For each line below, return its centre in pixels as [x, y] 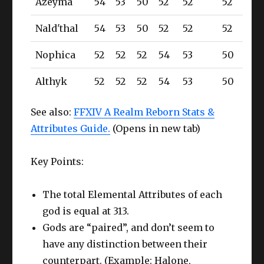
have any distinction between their [125, 244]
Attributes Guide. [71, 128]
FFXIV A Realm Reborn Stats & [144, 112]
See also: [52, 112]
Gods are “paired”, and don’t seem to [129, 227]
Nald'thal [57, 28]
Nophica [56, 55]
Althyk [52, 81]
